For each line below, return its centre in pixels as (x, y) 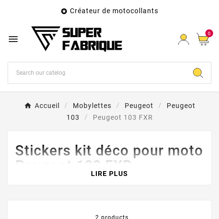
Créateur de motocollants (114, 11)
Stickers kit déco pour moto (109, 151)
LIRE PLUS (109, 174)
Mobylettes (92, 106)
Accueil (47, 106)
